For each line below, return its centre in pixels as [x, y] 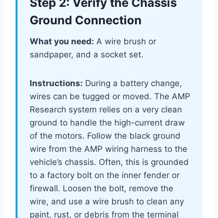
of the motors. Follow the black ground [105, 136]
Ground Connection [86, 20]
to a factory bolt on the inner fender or [105, 175]
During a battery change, [132, 83]
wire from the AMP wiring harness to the [109, 149]
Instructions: [56, 83]
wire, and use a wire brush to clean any [107, 202]
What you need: [62, 42]
